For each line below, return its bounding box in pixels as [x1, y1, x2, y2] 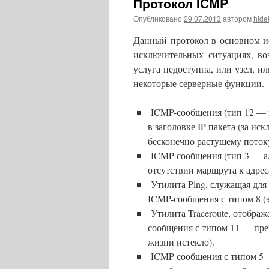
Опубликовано [133, 13, 182, 23]
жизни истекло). [148, 235, 214, 248]
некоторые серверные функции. [133, 77, 264, 89]
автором [223, 13, 252, 23]
